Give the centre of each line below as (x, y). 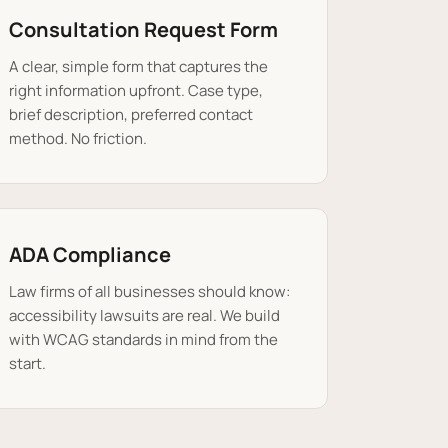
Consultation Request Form (143, 29)
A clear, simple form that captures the (138, 66)
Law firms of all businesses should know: (149, 291)
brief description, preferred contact (131, 114)
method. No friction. (78, 138)
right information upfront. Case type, (136, 90)
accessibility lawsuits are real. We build (144, 315)
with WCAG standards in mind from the (143, 339)
